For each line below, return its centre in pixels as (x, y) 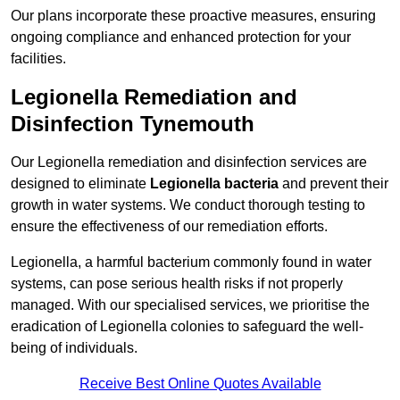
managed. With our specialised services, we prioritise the (190, 305)
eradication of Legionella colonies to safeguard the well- (187, 327)
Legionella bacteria (214, 184)
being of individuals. (74, 348)
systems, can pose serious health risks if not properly (177, 284)
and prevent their (333, 184)
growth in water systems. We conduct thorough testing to (188, 205)
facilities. (38, 59)
